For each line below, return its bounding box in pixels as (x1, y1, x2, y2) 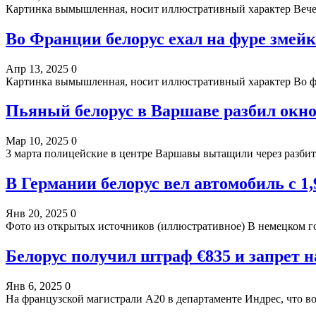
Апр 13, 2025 (6, 62, 68, 75)
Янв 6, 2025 (6, 279, 62, 292)
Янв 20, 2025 (6, 207, 68, 220)
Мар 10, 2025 (6, 135, 68, 147)
